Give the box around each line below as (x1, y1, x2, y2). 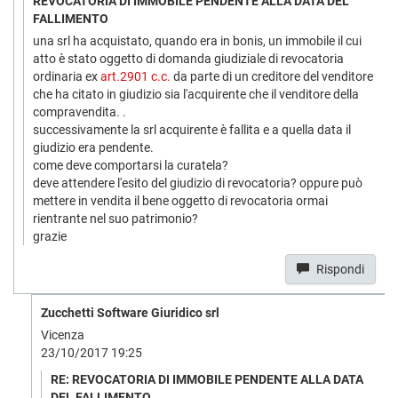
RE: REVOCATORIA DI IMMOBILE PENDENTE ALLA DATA (51, 372, 363, 386)
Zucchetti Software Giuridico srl (41, 306, 219, 320)
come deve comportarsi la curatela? (33, 158, 228, 172)
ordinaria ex (33, 69, 100, 84)
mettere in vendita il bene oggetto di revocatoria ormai (33, 194, 328, 208)
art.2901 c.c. (100, 69, 171, 84)
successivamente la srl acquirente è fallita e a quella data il (33, 123, 351, 137)
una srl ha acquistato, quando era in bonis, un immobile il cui (33, 34, 362, 48)
